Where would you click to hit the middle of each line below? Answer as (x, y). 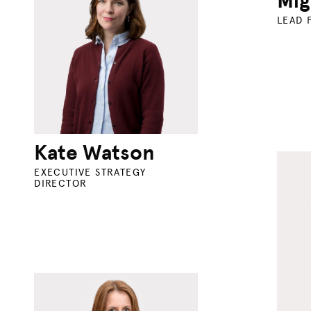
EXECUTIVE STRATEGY (90, 172)
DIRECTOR (61, 183)
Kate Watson (95, 152)
